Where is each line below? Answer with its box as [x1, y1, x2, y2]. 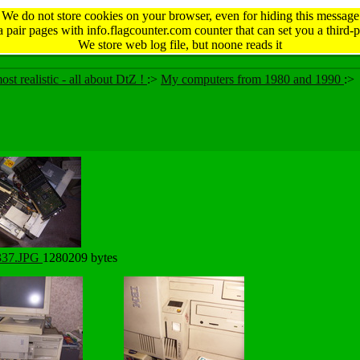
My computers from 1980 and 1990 [161, 72, 344, 86]
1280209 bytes [43, 251, 117, 264]
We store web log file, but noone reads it [78, 38, 282, 51]
